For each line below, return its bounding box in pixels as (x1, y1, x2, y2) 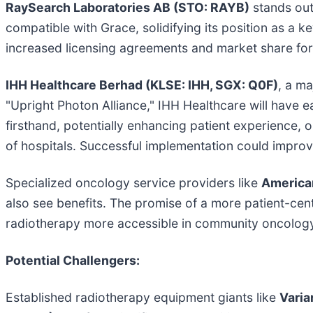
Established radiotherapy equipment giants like (6, 289, 279, 305)
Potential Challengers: (6, 252, 140, 268)
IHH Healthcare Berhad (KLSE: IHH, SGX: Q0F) (6, 77, 278, 92)
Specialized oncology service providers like (6, 175, 261, 190)
